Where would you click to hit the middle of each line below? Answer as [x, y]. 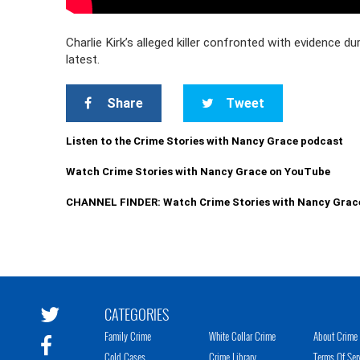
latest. [83, 59]
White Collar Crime [242, 336]
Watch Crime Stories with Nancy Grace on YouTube [198, 172]
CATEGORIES [137, 315]
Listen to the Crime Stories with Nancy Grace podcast [205, 141]
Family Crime [128, 336]
